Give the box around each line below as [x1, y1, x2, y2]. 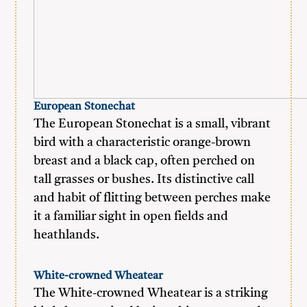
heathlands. [34, 229, 100, 241]
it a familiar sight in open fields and [34, 210, 229, 223]
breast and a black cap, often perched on [34, 155, 256, 167]
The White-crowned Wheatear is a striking [34, 287, 269, 299]
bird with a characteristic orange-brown [34, 136, 251, 149]
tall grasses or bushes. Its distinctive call [34, 173, 255, 186]
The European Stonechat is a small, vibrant [34, 118, 271, 130]
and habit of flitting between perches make [34, 192, 271, 204]
